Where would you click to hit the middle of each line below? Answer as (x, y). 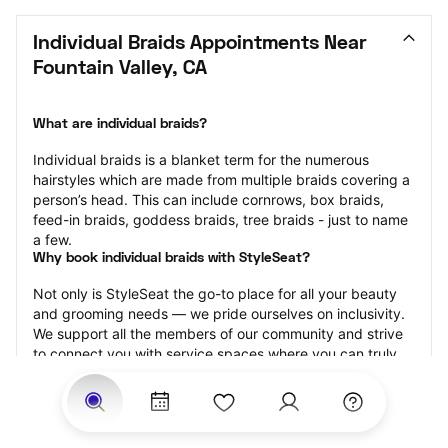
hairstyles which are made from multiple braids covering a (221, 179)
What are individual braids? (120, 124)
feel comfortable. (88, 373)
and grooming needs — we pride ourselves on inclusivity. (219, 313)
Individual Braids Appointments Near (199, 44)
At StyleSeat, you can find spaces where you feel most (211, 413)
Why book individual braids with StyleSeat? (171, 258)
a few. (52, 239)
